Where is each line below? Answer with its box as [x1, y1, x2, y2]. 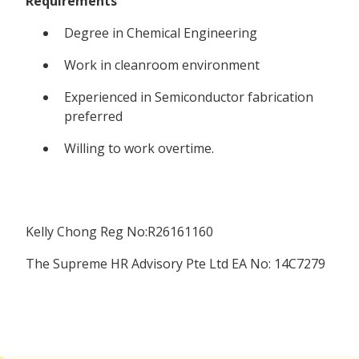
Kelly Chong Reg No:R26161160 [26, 222, 213, 240]
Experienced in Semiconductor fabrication [64, 87, 313, 106]
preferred [64, 107, 123, 125]
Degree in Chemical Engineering [64, 23, 257, 42]
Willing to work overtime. [64, 139, 214, 157]
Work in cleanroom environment [64, 55, 260, 74]
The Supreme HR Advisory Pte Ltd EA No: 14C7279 [26, 254, 325, 272]
